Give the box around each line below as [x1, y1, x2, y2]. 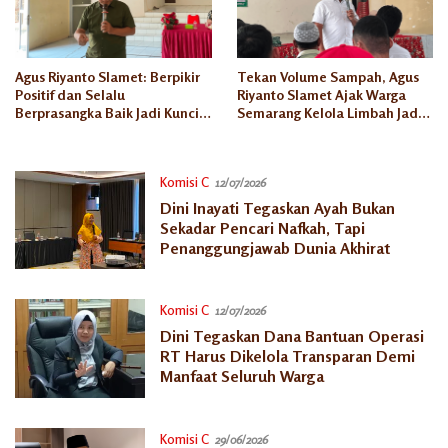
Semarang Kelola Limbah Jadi [236, 104, 422, 122]
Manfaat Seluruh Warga [159, 366, 324, 387]
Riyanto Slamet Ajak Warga [236, 86, 406, 104]
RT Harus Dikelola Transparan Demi [159, 346, 415, 367]
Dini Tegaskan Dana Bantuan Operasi [159, 326, 424, 347]
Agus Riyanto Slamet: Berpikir [15, 68, 200, 86]
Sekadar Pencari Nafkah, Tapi [159, 218, 365, 239]
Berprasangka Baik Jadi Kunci [15, 104, 199, 122]
